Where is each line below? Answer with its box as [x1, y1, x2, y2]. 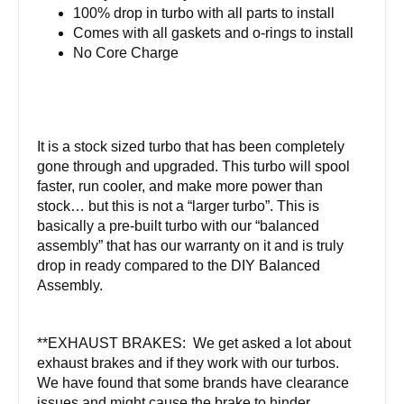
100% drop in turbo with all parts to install [73, 5, 335, 22]
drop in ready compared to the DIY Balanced [37, 258, 320, 274]
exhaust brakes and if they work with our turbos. [37, 355, 343, 372]
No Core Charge [73, 45, 179, 61]
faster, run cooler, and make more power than [37, 179, 323, 195]
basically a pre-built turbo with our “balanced [37, 218, 319, 234]
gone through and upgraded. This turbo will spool [37, 159, 350, 175]
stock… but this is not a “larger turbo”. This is [37, 198, 319, 215]
